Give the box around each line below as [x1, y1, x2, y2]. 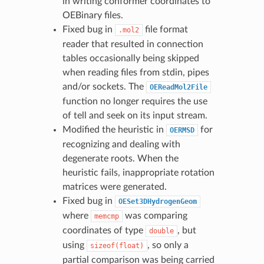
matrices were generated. [62, 181, 167, 192]
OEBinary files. [62, 10, 123, 20]
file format [142, 24, 188, 34]
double [148, 226, 174, 235]
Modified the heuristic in [62, 124, 166, 134]
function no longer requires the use [62, 96, 207, 106]
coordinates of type [62, 225, 146, 235]
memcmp [94, 212, 119, 220]
